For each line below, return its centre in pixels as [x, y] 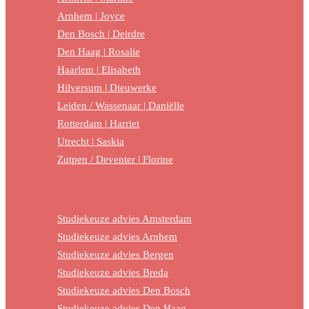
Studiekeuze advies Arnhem [117, 236]
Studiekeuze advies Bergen [116, 254]
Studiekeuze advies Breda [113, 272]
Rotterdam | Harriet [98, 124]
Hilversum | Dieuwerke [107, 88]
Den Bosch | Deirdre [101, 34]
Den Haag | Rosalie [99, 52]
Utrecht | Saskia [91, 142]
